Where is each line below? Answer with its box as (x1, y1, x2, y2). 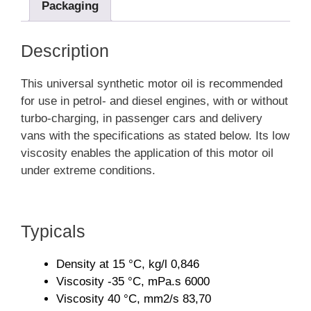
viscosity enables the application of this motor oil (21, 146, 274, 160)
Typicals (21, 221, 85, 241)
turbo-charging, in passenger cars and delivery (21, 112, 262, 126)
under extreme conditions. (21, 164, 155, 178)
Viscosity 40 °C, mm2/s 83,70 (56, 292, 211, 305)
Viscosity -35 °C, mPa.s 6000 (56, 274, 210, 288)
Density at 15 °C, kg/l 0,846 (56, 257, 199, 271)
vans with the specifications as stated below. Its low (21, 129, 289, 143)
